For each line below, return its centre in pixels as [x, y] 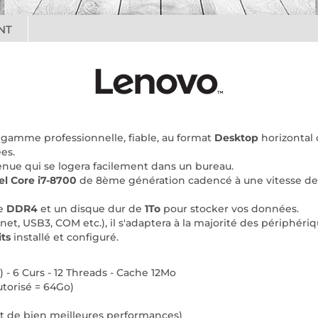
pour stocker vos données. [230, 209]
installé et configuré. [65, 237]
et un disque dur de [91, 209]
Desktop [236, 138]
